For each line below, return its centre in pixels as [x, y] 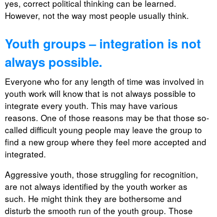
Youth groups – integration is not [103, 43]
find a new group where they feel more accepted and [106, 141]
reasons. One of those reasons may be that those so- [107, 117]
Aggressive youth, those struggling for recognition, [101, 174]
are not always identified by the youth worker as [96, 186]
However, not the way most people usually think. [97, 15]
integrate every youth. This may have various [91, 105]
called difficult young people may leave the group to [103, 129]
